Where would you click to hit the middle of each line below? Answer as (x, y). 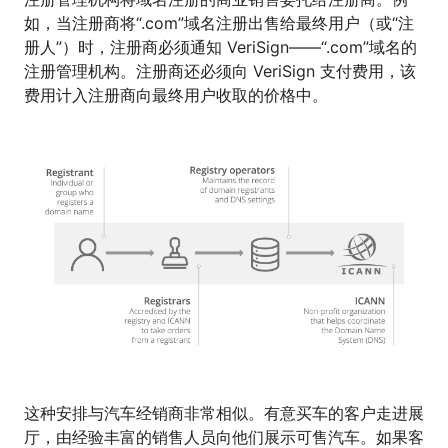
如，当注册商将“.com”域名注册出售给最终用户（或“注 (219, 23)
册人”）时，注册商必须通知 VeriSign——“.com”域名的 (220, 47)
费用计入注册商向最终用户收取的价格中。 (176, 95)
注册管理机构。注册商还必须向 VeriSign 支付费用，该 (220, 71)
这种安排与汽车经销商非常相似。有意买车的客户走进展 (224, 413)
